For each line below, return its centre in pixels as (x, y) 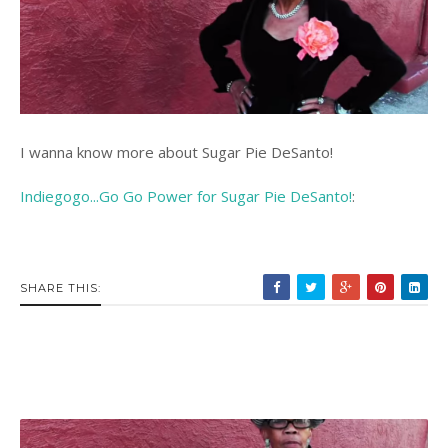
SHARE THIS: (60, 287)
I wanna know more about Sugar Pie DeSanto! (176, 151)
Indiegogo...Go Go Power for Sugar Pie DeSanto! (186, 195)
